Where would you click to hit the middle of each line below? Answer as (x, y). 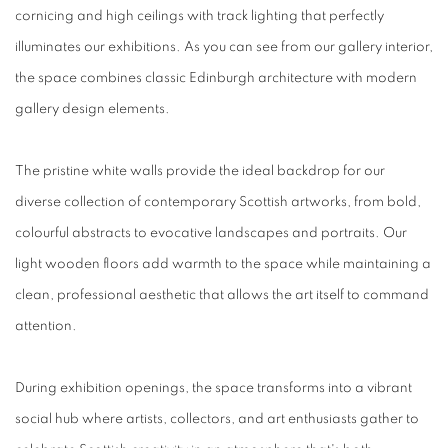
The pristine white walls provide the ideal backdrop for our (200, 170)
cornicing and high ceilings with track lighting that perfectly (199, 15)
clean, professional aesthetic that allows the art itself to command (222, 294)
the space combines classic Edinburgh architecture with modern (216, 77)
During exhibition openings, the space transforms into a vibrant (213, 387)
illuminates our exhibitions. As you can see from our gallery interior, (224, 46)
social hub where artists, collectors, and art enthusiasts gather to (217, 418)
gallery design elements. (92, 108)
